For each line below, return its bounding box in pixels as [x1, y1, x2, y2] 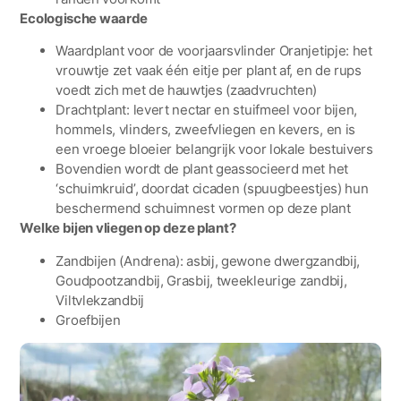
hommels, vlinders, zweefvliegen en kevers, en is [55, 121, 356, 139]
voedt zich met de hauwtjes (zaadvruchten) [55, 81, 318, 99]
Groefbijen [55, 311, 121, 328]
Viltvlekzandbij [55, 291, 144, 309]
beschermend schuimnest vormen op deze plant [55, 200, 351, 218]
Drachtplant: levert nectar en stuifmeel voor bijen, [55, 101, 358, 119]
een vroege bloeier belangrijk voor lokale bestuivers [55, 141, 373, 158]
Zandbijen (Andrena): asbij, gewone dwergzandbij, [55, 252, 361, 269]
